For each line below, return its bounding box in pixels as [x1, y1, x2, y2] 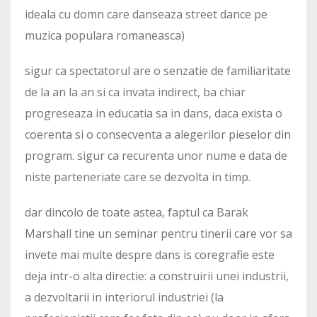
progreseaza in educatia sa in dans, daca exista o [25, 105, 282, 121]
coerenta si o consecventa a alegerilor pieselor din [25, 126, 291, 142]
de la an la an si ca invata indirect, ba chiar [25, 83, 246, 100]
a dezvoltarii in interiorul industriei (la [25, 289, 224, 305]
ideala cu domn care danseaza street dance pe [25, 6, 267, 22]
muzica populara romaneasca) [25, 27, 185, 43]
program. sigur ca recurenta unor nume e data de [25, 147, 287, 163]
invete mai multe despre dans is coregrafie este [25, 246, 275, 263]
